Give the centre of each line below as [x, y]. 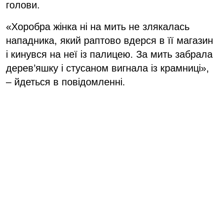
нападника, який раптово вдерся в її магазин [110, 40]
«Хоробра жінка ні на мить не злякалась [98, 26]
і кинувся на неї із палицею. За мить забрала [109, 54]
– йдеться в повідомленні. [66, 82]
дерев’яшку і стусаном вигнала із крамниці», [108, 68]
